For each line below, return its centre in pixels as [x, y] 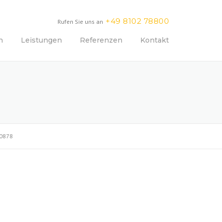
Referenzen [101, 40]
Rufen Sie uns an [80, 22]
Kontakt [155, 40]
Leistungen [41, 40]
